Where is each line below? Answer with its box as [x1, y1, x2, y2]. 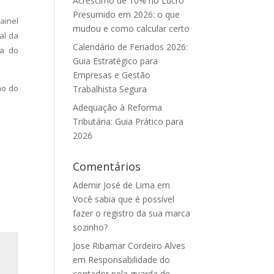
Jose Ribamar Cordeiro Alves [73, 240, 186, 251]
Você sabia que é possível [73, 193, 175, 205]
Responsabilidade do [88, 254, 171, 265]
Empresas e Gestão [73, 69, 151, 81]
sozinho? [73, 221, 108, 233]
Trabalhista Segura [73, 83, 147, 95]
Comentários [73, 159, 141, 174]
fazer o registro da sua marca [73, 207, 191, 219]
